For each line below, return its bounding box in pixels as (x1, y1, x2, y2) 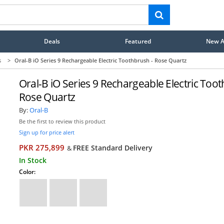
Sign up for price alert (18, 128, 74, 136)
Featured (125, 37, 151, 45)
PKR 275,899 (18, 142, 64, 153)
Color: (18, 167, 35, 176)
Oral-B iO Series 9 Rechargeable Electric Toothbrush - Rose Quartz (14, 56, 186, 64)
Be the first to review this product (18, 117, 105, 125)
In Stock (18, 155, 46, 165)
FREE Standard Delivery (72, 142, 152, 152)
